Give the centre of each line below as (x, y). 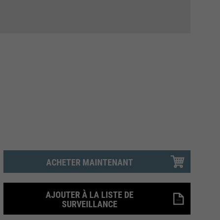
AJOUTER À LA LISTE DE (89, 195)
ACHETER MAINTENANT (89, 162)
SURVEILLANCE (89, 204)
